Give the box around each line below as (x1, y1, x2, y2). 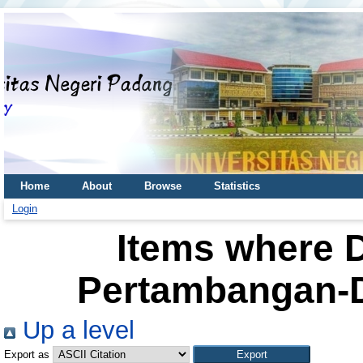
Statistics (214, 180, 260, 192)
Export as (4, 348, 49, 361)
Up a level (15, 316, 135, 344)
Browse (144, 180, 181, 192)
